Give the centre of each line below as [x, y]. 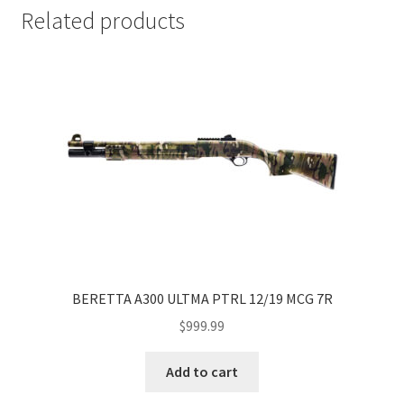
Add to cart [202, 372]
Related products [102, 20]
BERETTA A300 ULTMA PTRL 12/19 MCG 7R [202, 298]
